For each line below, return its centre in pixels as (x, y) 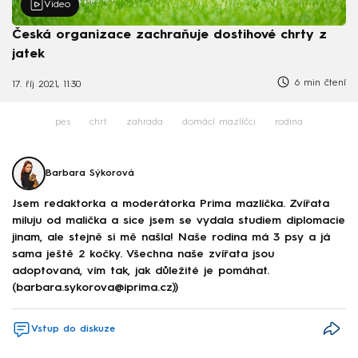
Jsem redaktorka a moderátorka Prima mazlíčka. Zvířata (171, 204)
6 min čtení (318, 84)
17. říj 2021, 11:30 (46, 84)
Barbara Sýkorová (90, 173)
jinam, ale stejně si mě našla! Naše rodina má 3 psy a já (171, 238)
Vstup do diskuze (73, 329)
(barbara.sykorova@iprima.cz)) (95, 288)
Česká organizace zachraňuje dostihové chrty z (169, 36)
